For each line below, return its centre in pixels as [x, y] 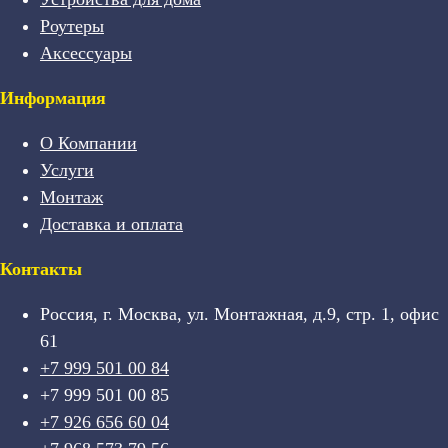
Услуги [67, 170]
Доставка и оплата [111, 224]
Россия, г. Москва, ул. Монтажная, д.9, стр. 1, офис [239, 314]
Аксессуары [86, 53]
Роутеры [72, 26]
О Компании [88, 143]
